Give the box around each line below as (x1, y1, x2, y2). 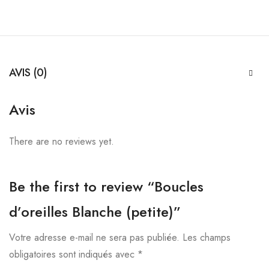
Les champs (183, 231, 231, 245)
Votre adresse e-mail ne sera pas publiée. (9, 231, 180, 245)
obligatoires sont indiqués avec (9, 247, 138, 262)
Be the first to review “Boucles (9, 176, 204, 198)
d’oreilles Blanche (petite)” (9, 201, 181, 223)
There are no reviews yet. (9, 134, 114, 149)
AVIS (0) (9, 65, 47, 81)
